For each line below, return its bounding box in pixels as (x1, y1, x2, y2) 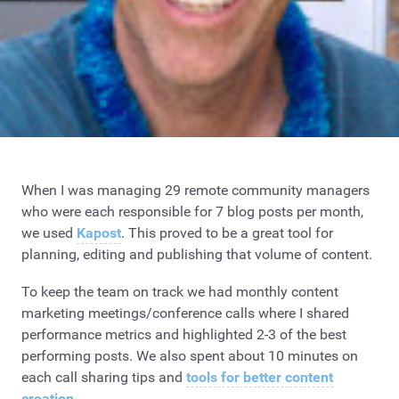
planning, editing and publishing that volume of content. (21, 246, 372, 264)
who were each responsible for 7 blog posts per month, (21, 203, 363, 221)
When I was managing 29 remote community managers (21, 182, 370, 199)
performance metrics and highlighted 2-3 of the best (21, 325, 346, 343)
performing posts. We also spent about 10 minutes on (21, 346, 358, 364)
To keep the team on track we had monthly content (21, 282, 338, 300)
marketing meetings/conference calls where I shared (21, 304, 349, 322)
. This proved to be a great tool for (121, 224, 333, 242)
